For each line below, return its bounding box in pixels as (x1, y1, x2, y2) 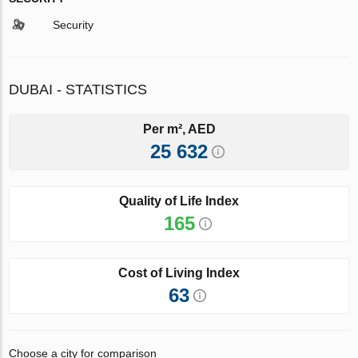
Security (53, 18, 94, 31)
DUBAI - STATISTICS (9, 81, 148, 97)
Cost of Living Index (118, 265, 240, 280)
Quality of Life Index (119, 193, 239, 208)
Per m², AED (142, 121, 216, 136)
